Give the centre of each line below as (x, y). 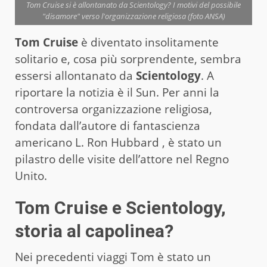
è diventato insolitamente (148, 42)
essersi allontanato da (75, 75)
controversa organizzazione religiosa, (114, 109)
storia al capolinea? (94, 231)
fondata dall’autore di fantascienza (108, 125)
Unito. (31, 176)
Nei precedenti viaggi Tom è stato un (113, 257)
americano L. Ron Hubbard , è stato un (118, 142)
